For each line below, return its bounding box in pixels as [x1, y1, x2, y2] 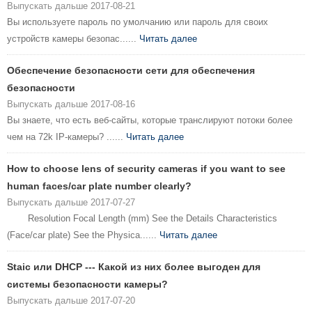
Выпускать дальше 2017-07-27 [7, 197, 135, 208]
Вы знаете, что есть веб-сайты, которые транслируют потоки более [7, 115, 292, 126]
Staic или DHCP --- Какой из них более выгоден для [7, 261, 260, 273]
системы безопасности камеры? [7, 279, 168, 290]
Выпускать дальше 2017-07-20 [7, 295, 135, 306]
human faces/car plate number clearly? [7, 180, 192, 192]
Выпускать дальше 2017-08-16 [7, 99, 135, 110]
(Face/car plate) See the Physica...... [7, 230, 159, 241]
